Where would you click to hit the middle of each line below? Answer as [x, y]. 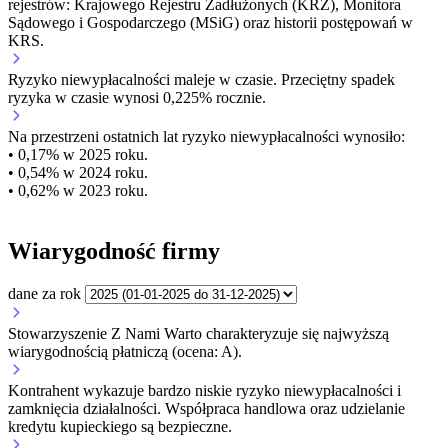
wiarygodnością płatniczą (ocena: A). [125, 351]
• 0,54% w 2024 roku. [78, 173]
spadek [373, 80]
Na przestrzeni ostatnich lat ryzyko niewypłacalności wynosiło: [206, 137]
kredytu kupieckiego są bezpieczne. [120, 426]
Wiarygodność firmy [114, 251]
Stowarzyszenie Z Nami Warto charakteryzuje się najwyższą [198, 333]
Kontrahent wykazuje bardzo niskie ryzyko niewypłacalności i [204, 390]
